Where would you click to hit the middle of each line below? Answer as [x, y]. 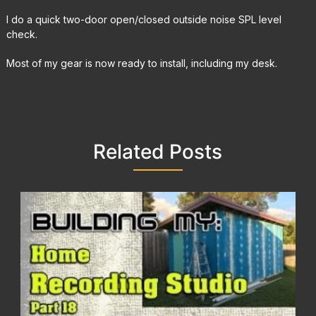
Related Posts [158, 152]
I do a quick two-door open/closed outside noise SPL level [144, 19]
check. [22, 34]
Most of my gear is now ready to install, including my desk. [141, 63]
